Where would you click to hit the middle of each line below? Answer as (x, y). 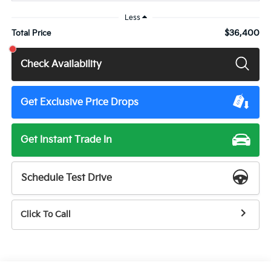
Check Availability (61, 64)
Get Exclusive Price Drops (80, 102)
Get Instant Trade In (67, 140)
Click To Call (45, 215)
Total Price (31, 34)
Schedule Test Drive (67, 178)
